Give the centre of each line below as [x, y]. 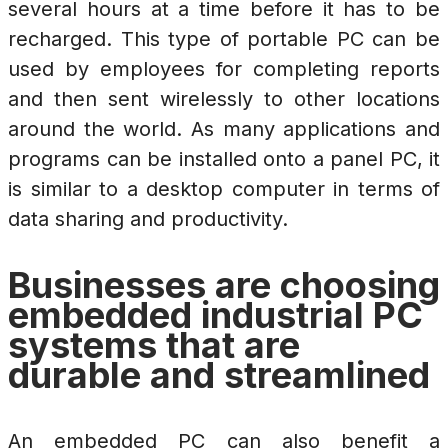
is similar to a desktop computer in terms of [224, 189]
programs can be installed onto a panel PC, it [224, 159]
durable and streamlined [219, 375]
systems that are [154, 345]
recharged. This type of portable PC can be [224, 39]
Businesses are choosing [224, 285]
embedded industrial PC [215, 315]
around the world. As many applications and [224, 129]
